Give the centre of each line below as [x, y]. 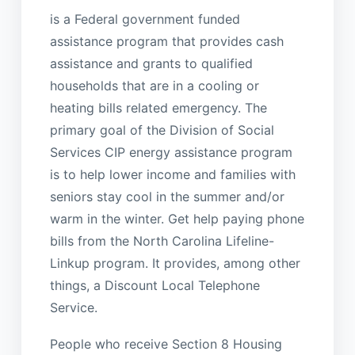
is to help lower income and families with [172, 174]
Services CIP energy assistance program [171, 152]
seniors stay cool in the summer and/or [167, 196]
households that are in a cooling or [154, 85]
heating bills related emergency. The [158, 107]
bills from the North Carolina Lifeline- [162, 240]
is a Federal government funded [145, 19]
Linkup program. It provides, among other [175, 263]
